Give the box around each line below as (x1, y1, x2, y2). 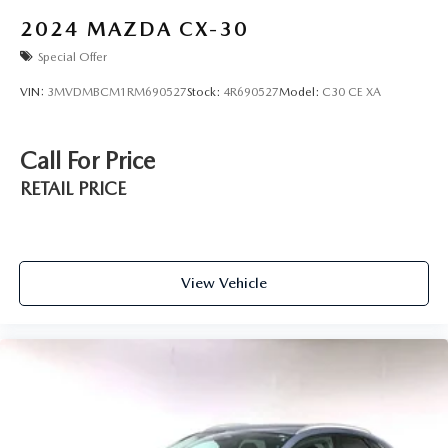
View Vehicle (181, 273, 267, 292)
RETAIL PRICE (20, 178, 126, 200)
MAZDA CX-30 (87, 17, 249, 42)
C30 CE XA (322, 84, 381, 99)
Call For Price (20, 146, 155, 176)
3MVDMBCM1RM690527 (47, 84, 187, 99)
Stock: (187, 84, 223, 99)
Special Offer (38, 49, 107, 64)
